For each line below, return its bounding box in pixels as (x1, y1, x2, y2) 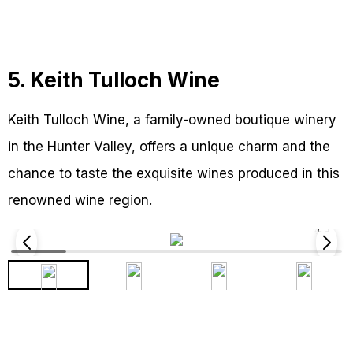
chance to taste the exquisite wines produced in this (8, 165, 340, 182)
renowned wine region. (8, 192, 152, 209)
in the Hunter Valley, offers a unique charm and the (8, 139, 330, 155)
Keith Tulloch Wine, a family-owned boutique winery (8, 112, 336, 128)
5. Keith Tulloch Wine (8, 68, 220, 93)
